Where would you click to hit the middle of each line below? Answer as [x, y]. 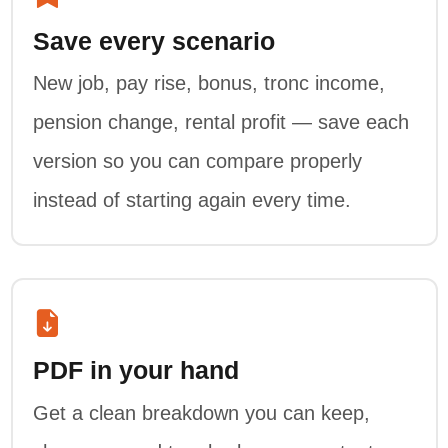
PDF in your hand [136, 371]
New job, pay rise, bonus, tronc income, [209, 83]
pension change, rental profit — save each [221, 122]
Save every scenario [154, 41]
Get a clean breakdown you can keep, [201, 412]
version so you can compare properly [197, 161]
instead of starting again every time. [192, 200]
